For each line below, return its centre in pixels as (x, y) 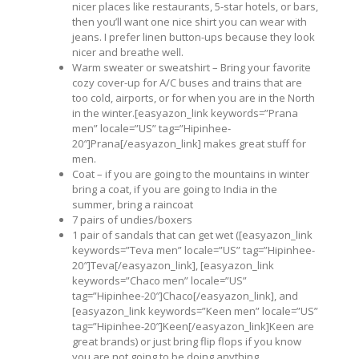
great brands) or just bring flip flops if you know (187, 341)
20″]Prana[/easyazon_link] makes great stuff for (189, 143)
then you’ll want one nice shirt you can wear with (190, 21)
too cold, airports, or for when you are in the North (194, 97)
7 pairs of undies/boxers (132, 219)
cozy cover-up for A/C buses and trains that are (187, 82)
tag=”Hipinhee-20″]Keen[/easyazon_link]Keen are (193, 326)
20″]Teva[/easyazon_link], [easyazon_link (173, 265)
